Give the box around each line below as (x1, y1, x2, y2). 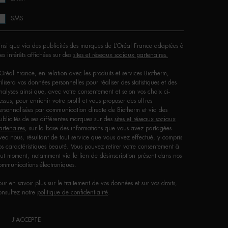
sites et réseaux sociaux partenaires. (73, 52, 168, 59)
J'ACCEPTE (11, 217, 41, 223)
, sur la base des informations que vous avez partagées (25, 125, 172, 132)
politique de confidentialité (37, 189, 108, 196)
